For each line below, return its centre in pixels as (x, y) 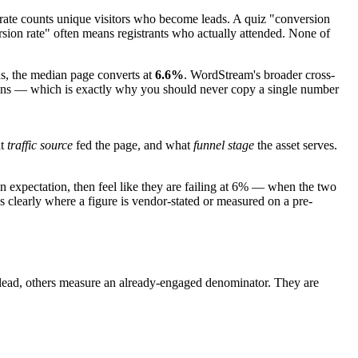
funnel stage (224, 145)
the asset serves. (296, 145)
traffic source (40, 145)
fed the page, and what (131, 145)
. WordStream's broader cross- (259, 74)
